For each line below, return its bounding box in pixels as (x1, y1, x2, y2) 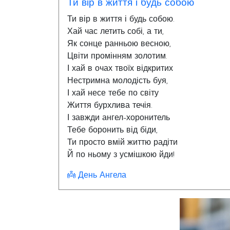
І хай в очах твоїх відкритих (67, 64, 173, 73)
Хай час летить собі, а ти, (67, 27, 164, 36)
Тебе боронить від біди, (67, 125, 158, 135)
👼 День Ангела (67, 170, 126, 180)
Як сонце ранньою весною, (67, 39, 171, 48)
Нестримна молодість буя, (67, 76, 168, 85)
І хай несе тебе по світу (67, 88, 159, 98)
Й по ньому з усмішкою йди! (67, 150, 175, 159)
